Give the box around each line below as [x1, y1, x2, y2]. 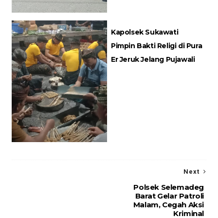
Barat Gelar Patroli [135, 191, 204, 201]
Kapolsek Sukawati [111, 28, 179, 37]
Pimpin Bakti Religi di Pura [111, 41, 202, 51]
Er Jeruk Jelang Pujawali [111, 55, 195, 64]
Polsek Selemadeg [133, 182, 204, 192]
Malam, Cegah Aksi [133, 200, 204, 210]
